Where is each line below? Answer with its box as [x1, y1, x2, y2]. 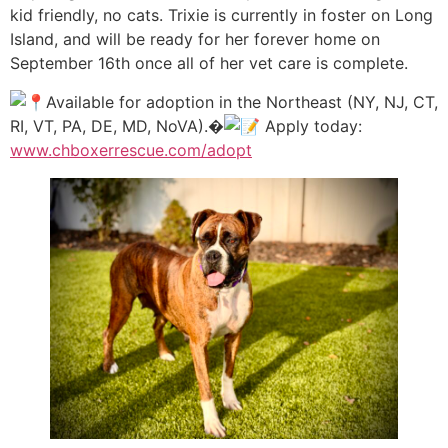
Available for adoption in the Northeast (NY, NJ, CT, [46, 91, 438, 112]
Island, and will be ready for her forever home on [10, 29, 380, 50]
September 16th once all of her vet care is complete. [10, 53, 408, 74]
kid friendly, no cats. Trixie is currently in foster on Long [10, 5, 433, 26]
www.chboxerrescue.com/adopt [10, 139, 252, 160]
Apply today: [260, 115, 362, 136]
